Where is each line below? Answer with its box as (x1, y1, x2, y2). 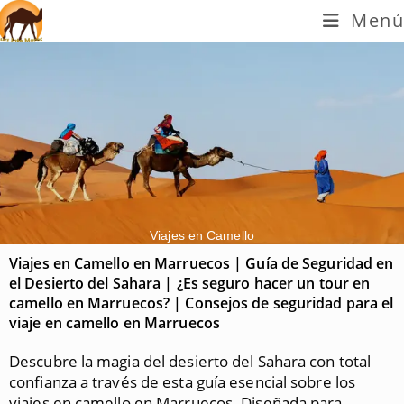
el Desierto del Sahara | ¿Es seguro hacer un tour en (9, 273, 371, 293)
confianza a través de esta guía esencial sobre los (9, 372, 356, 392)
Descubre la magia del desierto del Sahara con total (9, 351, 372, 372)
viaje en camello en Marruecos (9, 313, 220, 333)
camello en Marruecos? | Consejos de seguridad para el (9, 293, 394, 313)
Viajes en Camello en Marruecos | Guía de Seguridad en (9, 253, 394, 273)
